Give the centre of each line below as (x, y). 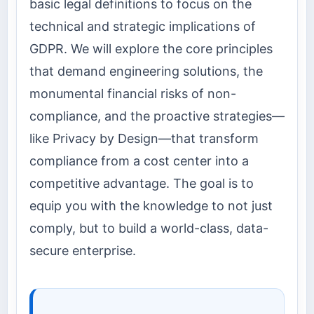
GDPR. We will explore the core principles (151, 48)
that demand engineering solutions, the (146, 71)
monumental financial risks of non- (133, 93)
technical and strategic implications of (143, 26)
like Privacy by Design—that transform (144, 138)
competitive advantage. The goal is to (142, 183)
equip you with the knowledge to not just (151, 205)
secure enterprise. (83, 250)
